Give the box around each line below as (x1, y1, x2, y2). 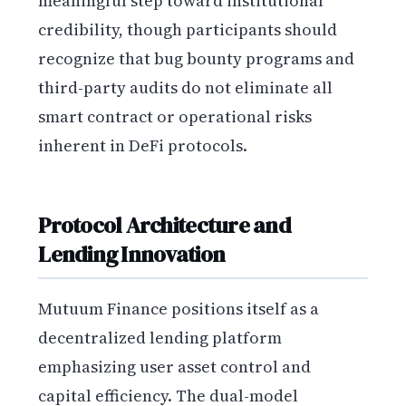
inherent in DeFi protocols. (38, 134, 248, 158)
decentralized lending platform (38, 326, 283, 350)
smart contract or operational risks (38, 105, 313, 129)
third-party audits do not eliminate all (38, 76, 333, 100)
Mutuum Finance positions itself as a (38, 297, 320, 321)
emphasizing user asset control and (38, 355, 312, 379)
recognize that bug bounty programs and (38, 47, 355, 71)
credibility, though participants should (38, 18, 338, 42)
